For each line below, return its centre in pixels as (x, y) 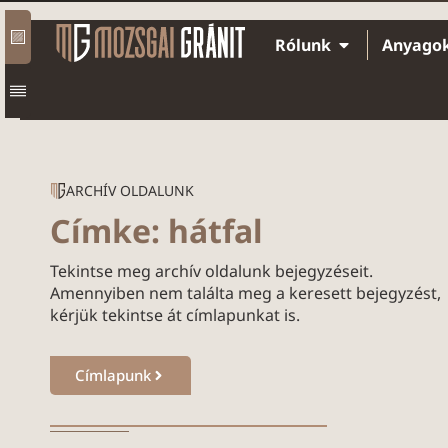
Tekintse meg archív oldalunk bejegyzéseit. (211, 271)
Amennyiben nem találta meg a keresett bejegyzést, (245, 293)
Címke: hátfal (156, 230)
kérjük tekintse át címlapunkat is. (175, 315)
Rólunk (303, 45)
